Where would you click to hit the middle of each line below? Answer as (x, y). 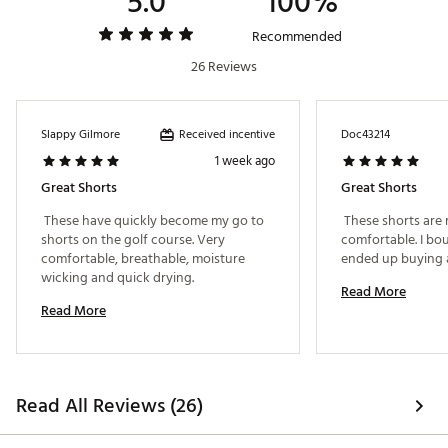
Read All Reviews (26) (109, 406)
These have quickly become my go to (152, 221)
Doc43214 (365, 135)
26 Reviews (224, 67)
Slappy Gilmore (80, 135)
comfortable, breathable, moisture (143, 259)
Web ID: (98, 29)
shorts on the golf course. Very (133, 240)
